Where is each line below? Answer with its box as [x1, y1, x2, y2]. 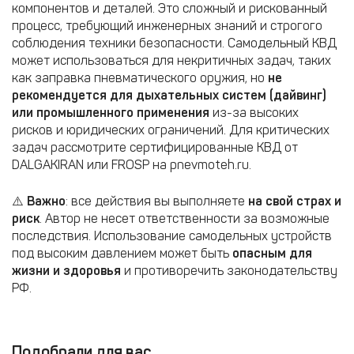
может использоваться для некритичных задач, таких [12, 53, 331, 68]
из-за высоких [209, 105, 299, 120]
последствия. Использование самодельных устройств [12, 228, 332, 243]
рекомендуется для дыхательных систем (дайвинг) [12, 88, 326, 103]
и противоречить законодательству [121, 263, 337, 278]
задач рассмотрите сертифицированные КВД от [12, 140, 298, 155]
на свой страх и [248, 194, 341, 209]
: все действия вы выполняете [66, 194, 248, 209]
